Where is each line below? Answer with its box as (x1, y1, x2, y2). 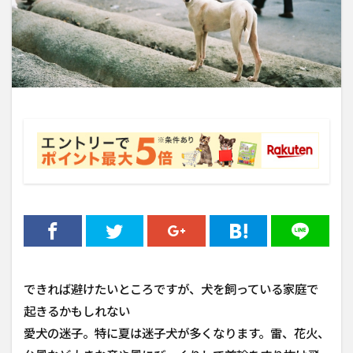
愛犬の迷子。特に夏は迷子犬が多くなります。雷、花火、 (24, 325, 329, 340)
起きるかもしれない (24, 303, 130, 318)
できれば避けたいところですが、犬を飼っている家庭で (24, 281, 318, 296)
